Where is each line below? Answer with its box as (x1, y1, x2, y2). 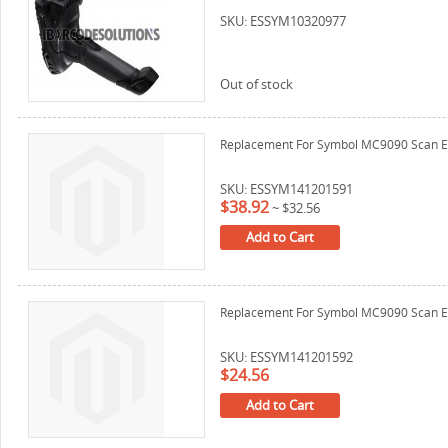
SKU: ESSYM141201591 (220, 180, 353, 198)
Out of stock (220, 75, 293, 93)
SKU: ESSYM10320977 (220, 12, 346, 30)
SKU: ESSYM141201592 (220, 348, 353, 366)
